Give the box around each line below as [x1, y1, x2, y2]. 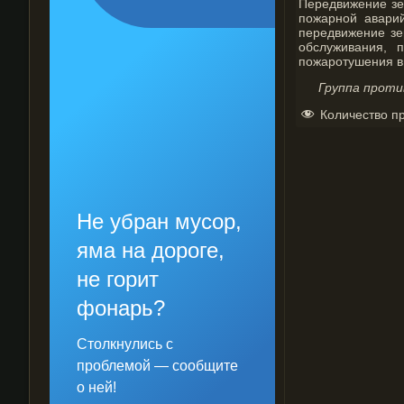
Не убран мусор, [77, 209, 242, 234]
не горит [77, 267, 159, 291]
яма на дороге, [77, 238, 225, 262]
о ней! [77, 380, 116, 395]
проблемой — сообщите [77, 358, 238, 373]
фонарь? [77, 296, 165, 320]
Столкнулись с [77, 336, 173, 352]
